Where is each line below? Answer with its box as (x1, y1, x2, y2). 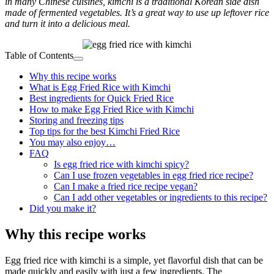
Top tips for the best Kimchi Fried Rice (29, 125, 180, 136)
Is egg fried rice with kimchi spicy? (54, 158, 189, 169)
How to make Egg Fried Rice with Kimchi (29, 103, 194, 114)
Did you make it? (29, 202, 96, 213)
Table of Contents (5, 50, 73, 61)
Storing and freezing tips (29, 114, 124, 125)
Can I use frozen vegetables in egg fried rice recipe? (54, 169, 253, 180)
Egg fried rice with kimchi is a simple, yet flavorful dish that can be (5, 254, 263, 265)
